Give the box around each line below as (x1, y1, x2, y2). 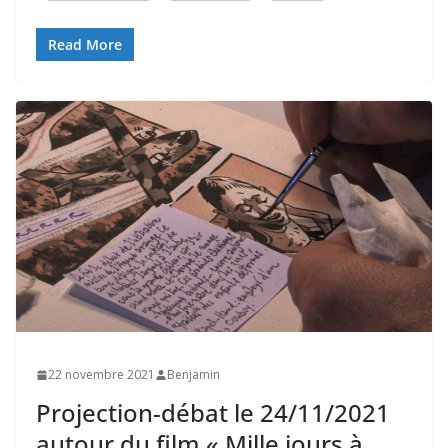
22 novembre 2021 (48, 366, 155, 384)
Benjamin (167, 366, 220, 384)
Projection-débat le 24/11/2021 (36, 396, 390, 430)
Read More (48, 35, 122, 55)
